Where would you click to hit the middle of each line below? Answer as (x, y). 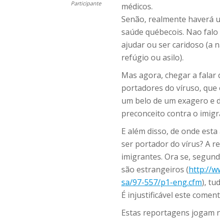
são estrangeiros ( (155, 169)
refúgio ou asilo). (152, 57)
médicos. (137, 6)
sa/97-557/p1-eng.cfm (162, 182)
